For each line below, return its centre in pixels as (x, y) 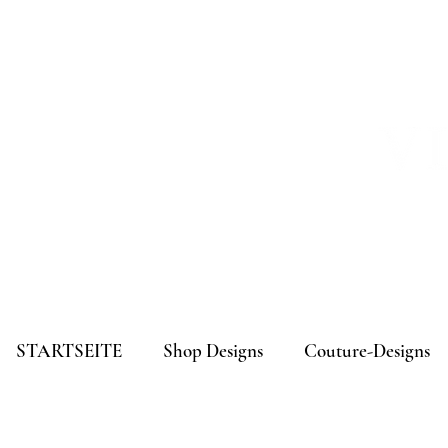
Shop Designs (213, 350)
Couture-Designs (366, 350)
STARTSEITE (69, 350)
